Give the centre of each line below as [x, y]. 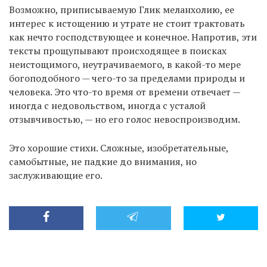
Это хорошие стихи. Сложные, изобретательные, [119, 148]
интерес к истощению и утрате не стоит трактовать [127, 23]
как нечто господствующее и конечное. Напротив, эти [133, 37]
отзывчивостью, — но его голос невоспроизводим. [125, 119]
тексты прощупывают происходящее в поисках [118, 50]
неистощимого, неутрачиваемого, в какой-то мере [125, 64]
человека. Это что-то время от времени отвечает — [125, 91]
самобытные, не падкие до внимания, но [103, 161]
